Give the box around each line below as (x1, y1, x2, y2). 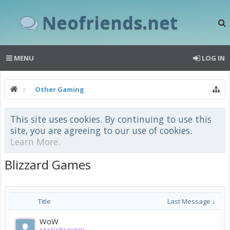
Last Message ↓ (167, 197, 216, 206)
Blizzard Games (5, 156, 91, 173)
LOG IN (202, 53, 225, 63)
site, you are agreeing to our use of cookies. (10, 124, 192, 137)
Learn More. (10, 136, 60, 148)
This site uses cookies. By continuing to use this (10, 113, 212, 125)
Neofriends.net (42, 10, 178, 34)
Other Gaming (35, 85, 84, 94)
